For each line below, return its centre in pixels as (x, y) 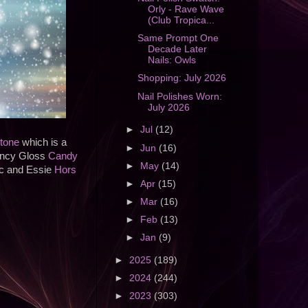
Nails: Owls (172, 60)
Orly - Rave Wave (186, 10)
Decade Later (177, 49)
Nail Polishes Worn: (179, 96)
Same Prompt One (178, 38)
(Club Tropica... (181, 21)
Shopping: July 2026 (181, 78)
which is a (43, 143)
